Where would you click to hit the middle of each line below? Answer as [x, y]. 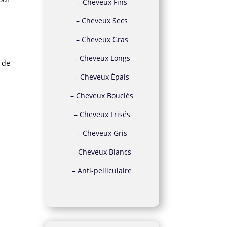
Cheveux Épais [105, 77]
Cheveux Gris [105, 133]
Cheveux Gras [105, 39]
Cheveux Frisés [105, 114]
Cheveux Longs [105, 58]
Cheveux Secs [105, 20]
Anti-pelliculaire [105, 170]
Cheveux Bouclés [105, 95]
